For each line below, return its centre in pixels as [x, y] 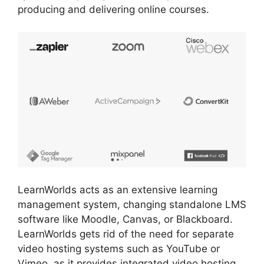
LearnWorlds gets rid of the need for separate [126, 234]
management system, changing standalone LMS [132, 204]
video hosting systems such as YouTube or [119, 248]
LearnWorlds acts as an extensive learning [118, 189]
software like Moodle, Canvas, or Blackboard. [125, 219]
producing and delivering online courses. [113, 9]
